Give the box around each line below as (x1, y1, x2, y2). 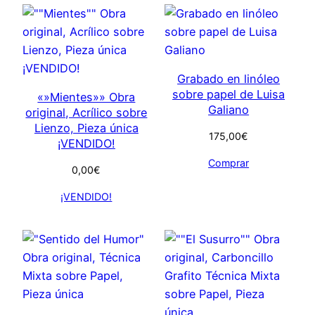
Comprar (208, 156, 250, 169)
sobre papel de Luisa (172, 86, 285, 101)
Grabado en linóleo (177, 71, 281, 86)
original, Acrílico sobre (25, 105, 148, 120)
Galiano (208, 102, 250, 117)
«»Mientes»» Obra (37, 89, 136, 104)
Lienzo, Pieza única (34, 120, 139, 135)
